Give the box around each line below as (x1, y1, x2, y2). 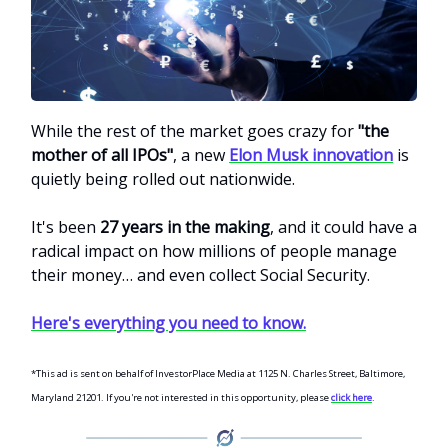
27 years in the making (100, 215, 270, 238)
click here (331, 390, 372, 404)
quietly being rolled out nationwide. (31, 167, 295, 190)
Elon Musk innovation (229, 143, 393, 166)
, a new (173, 143, 225, 166)
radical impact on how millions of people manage (31, 239, 397, 262)
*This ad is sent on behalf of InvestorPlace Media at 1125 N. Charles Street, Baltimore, (31, 366, 405, 380)
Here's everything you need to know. (31, 311, 306, 334)
